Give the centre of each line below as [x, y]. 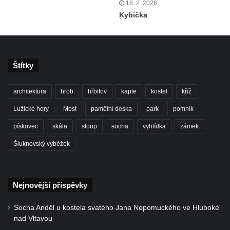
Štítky [23, 65]
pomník [183, 109]
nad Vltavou [33, 218]
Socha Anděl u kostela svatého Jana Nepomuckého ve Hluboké [117, 207]
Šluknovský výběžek [42, 143]
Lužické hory [31, 109]
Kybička [133, 15]
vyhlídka [154, 126]
